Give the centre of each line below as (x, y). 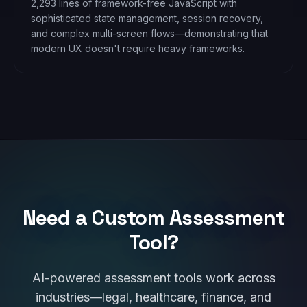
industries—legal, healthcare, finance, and (153, 297)
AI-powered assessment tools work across (153, 278)
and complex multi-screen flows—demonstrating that (149, 33)
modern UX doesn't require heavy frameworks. (138, 48)
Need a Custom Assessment (153, 218)
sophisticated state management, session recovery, (147, 18)
